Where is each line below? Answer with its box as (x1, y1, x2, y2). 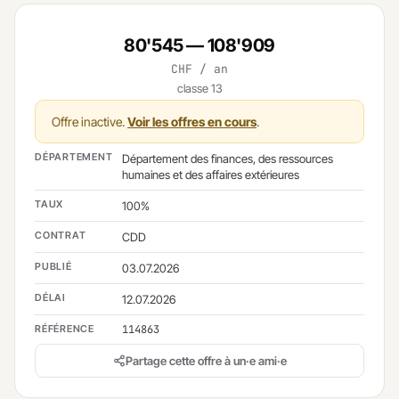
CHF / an (171, 61, 228, 77)
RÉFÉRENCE (35, 322, 94, 335)
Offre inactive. (52, 114, 127, 129)
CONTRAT (35, 229, 86, 241)
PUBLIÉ (35, 260, 72, 273)
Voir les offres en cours (127, 114, 256, 129)
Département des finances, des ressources (122, 151, 333, 166)
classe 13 (176, 81, 223, 95)
